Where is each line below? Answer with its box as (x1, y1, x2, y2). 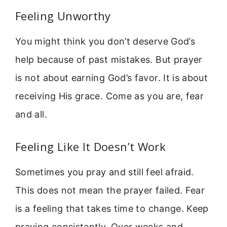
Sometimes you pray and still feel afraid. (15, 167, 194, 178)
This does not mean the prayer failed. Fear (15, 185, 205, 196)
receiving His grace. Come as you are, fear (15, 90, 204, 101)
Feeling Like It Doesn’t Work (15, 139, 166, 155)
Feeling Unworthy (15, 8, 111, 23)
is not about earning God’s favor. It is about (15, 72, 208, 83)
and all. (15, 108, 47, 120)
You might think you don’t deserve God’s (15, 35, 196, 47)
